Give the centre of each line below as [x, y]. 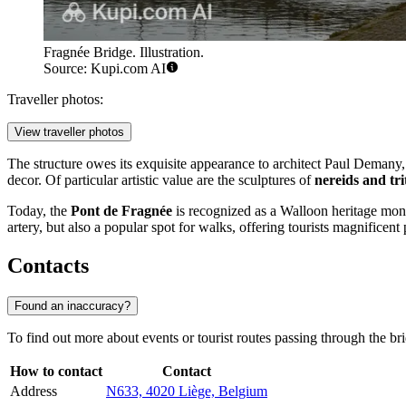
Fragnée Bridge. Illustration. [124, 53]
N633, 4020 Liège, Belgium [187, 391]
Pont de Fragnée [121, 211]
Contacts [48, 266]
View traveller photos [69, 132]
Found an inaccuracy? [72, 306]
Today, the [39, 211]
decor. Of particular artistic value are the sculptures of [161, 180]
